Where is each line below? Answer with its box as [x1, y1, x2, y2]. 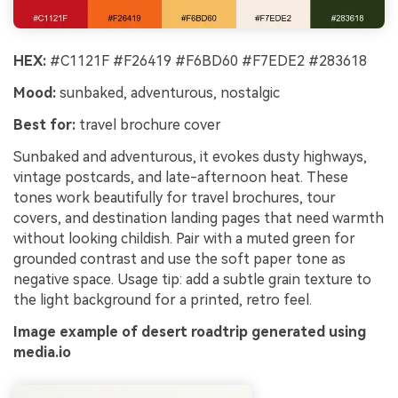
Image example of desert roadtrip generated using [13, 322, 366, 340]
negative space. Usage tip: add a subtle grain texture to [13, 270, 371, 288]
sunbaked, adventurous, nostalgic [56, 84, 280, 102]
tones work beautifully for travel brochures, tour [13, 188, 336, 206]
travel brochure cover [76, 115, 221, 133]
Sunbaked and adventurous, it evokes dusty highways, [13, 147, 367, 165]
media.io [13, 343, 71, 361]
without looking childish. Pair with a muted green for [13, 229, 355, 247]
